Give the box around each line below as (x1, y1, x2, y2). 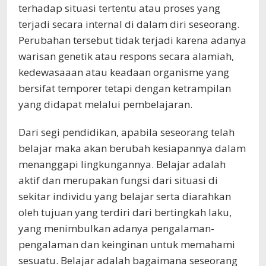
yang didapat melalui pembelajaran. (18, 97, 192, 112)
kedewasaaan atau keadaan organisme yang (18, 65, 229, 80)
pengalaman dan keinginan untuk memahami (18, 237, 235, 252)
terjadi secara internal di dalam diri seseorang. (18, 17, 239, 31)
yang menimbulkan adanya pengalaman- (18, 221, 214, 236)
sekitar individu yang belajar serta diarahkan (18, 189, 231, 204)
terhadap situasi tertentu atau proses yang (18, 1, 220, 15)
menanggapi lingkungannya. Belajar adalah (18, 157, 226, 172)
